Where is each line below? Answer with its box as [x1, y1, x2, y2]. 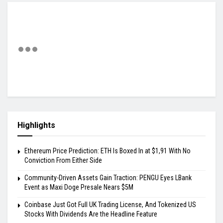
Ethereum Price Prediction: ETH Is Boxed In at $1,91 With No [24, 147, 191, 155]
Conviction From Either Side [24, 156, 102, 165]
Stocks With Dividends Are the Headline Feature [24, 210, 157, 219]
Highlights [17, 120, 55, 130]
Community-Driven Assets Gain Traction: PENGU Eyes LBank [24, 174, 192, 182]
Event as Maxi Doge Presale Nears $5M [24, 183, 133, 192]
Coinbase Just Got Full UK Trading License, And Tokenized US [24, 201, 196, 209]
